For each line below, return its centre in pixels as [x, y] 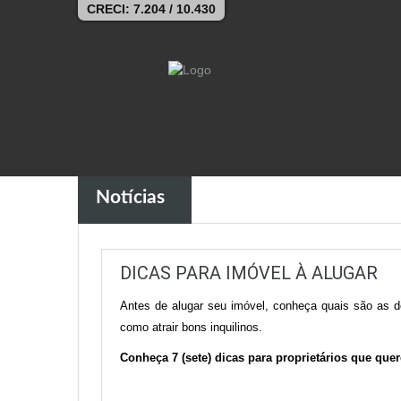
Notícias [130, 198]
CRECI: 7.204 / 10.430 [151, 9]
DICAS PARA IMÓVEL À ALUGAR [249, 273]
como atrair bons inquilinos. [191, 328]
